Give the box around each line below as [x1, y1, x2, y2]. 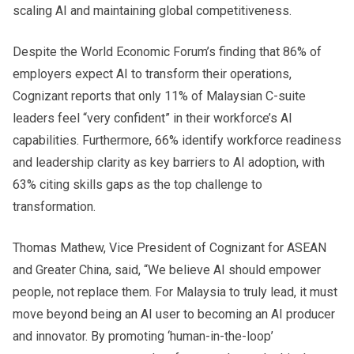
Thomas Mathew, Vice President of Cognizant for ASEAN [13, 239, 326, 255]
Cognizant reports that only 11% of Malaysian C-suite [13, 88, 306, 104]
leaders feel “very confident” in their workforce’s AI [13, 110, 292, 126]
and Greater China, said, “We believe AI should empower [13, 262, 321, 277]
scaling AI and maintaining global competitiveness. [13, 2, 292, 18]
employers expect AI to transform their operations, [13, 66, 292, 81]
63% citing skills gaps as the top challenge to [13, 176, 262, 192]
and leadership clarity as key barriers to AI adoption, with [13, 154, 325, 170]
